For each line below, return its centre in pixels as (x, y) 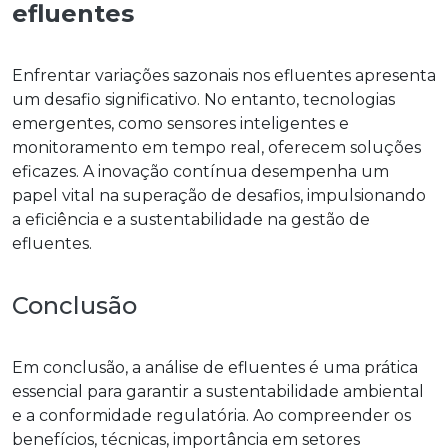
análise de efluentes (225, 367)
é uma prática (361, 367)
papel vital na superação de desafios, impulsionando (219, 195)
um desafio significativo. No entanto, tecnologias (203, 99)
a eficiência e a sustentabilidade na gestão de (191, 219)
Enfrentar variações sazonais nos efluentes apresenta (224, 75)
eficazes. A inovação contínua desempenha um (200, 171)
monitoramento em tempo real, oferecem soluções (216, 147)
